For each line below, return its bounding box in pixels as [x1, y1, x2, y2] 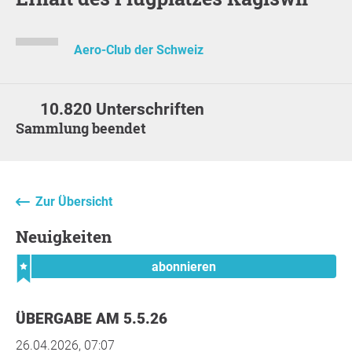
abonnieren [152, 258, 216, 274]
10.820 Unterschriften [40, 99, 205, 119]
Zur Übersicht [35, 193, 112, 209]
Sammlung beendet [24, 118, 146, 137]
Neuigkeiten [28, 225, 112, 247]
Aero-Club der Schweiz [73, 42, 203, 58]
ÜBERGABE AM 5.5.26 [26, 309, 167, 328]
